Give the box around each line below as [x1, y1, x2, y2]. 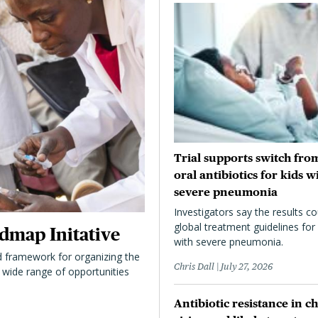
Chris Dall [174, 261, 214, 272]
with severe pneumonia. [174, 234, 283, 248]
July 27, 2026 [221, 261, 273, 272]
